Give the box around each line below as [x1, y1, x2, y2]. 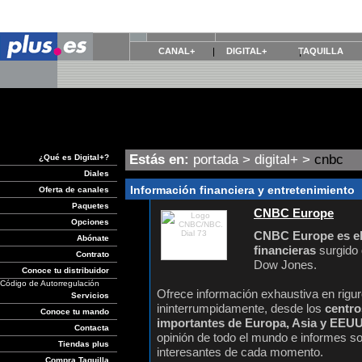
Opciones [71, 217, 109, 226]
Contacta [74, 323, 109, 332]
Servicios [71, 291, 109, 300]
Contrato [76, 250, 109, 259]
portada [193, 152, 238, 167]
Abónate [77, 234, 109, 242]
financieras [254, 243, 316, 257]
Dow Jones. [254, 258, 317, 271]
